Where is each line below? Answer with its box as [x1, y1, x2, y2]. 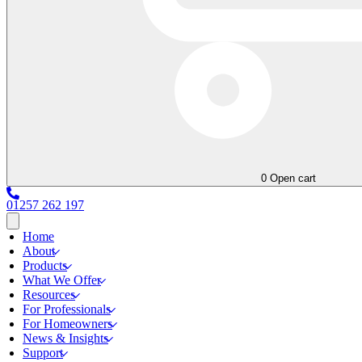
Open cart [270, 171, 317, 184]
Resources [23, 287, 75, 301]
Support [23, 345, 63, 360]
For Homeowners [23, 316, 112, 330]
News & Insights [23, 330, 108, 345]
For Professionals [23, 301, 111, 316]
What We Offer [23, 272, 101, 287]
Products [23, 258, 67, 272]
